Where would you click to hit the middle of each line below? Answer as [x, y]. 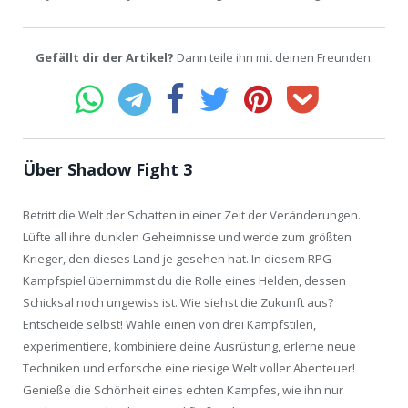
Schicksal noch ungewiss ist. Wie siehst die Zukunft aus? [178, 302]
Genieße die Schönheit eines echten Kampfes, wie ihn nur [183, 389]
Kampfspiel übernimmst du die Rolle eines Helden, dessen [184, 280]
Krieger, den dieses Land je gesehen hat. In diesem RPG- [179, 258]
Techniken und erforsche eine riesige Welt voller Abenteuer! [189, 367]
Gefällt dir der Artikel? [104, 57]
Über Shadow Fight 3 [107, 169]
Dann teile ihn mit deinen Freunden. [273, 57]
